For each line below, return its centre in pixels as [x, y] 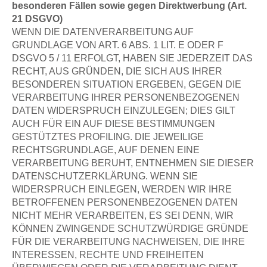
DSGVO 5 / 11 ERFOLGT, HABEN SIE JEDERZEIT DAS [132, 58]
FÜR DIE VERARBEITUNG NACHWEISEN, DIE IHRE [128, 241]
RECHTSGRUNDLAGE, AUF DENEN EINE [106, 149]
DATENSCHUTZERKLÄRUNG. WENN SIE [105, 176]
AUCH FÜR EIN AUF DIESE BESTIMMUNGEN [114, 123]
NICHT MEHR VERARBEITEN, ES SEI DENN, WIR [123, 215]
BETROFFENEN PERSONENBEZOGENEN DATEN [125, 202]
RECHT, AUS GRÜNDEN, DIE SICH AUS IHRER [117, 71]
